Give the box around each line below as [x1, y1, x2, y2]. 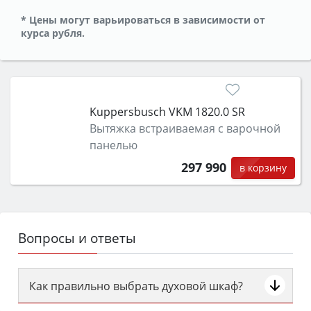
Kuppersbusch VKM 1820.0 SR [89, 103, 245, 119]
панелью [89, 137, 137, 153]
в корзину [239, 160, 287, 174]
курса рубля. [21, 26, 85, 40]
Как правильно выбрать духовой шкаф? [29, 278, 243, 294]
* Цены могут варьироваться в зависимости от [21, 12, 265, 26]
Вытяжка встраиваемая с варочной [89, 120, 280, 136]
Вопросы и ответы [18, 228, 136, 248]
